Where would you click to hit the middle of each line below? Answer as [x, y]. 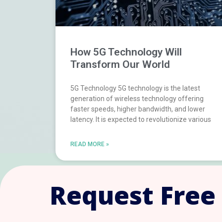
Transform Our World [120, 65]
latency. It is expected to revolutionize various [141, 120]
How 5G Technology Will [126, 52]
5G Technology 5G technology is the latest [135, 88]
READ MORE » [90, 144]
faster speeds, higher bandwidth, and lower [138, 109]
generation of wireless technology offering [137, 99]
